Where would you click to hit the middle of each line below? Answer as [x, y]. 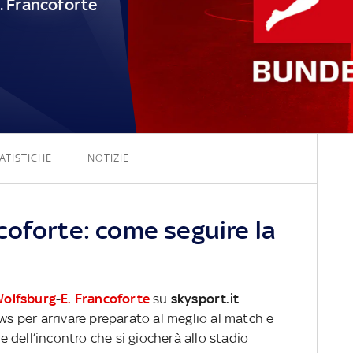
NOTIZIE [108, 158]
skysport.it [205, 298]
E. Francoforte [106, 298]
